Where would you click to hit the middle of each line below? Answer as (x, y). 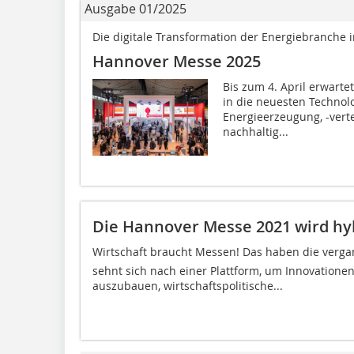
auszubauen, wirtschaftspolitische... (188, 285)
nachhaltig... (255, 131)
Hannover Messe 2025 (177, 61)
